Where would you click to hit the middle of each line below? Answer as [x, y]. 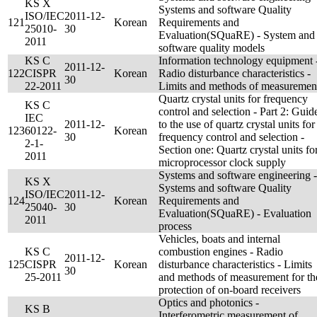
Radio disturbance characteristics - [235, 73]
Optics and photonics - [209, 302]
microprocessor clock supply [222, 162]
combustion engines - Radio [221, 252]
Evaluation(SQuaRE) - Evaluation [235, 213]
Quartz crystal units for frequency [233, 99]
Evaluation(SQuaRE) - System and [237, 35]
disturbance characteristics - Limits [235, 264]
